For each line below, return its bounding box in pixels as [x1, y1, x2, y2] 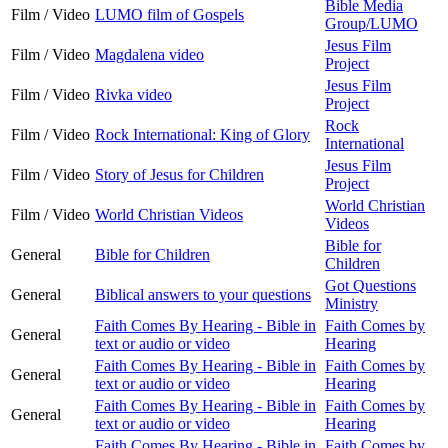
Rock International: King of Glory [95, 125, 310, 143]
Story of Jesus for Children [95, 165, 264, 183]
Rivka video [95, 85, 172, 103]
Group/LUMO [325, 14, 418, 32]
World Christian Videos [95, 205, 243, 223]
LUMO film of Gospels [95, 5, 244, 23]
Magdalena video [95, 45, 204, 63]
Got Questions [325, 276, 416, 294]
